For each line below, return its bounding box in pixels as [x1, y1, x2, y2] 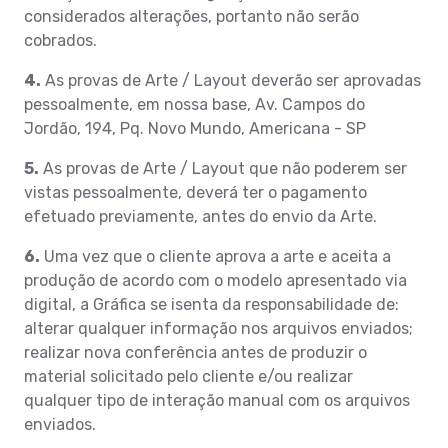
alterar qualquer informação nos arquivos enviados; [24, 318, 413, 338]
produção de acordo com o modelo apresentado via [24, 270, 407, 290]
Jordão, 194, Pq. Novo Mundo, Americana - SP [24, 118, 366, 138]
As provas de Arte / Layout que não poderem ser [39, 158, 407, 178]
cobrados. [24, 30, 97, 50]
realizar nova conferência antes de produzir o [24, 342, 367, 362]
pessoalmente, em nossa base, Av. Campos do [24, 94, 365, 114]
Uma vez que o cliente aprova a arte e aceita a [40, 246, 391, 266]
